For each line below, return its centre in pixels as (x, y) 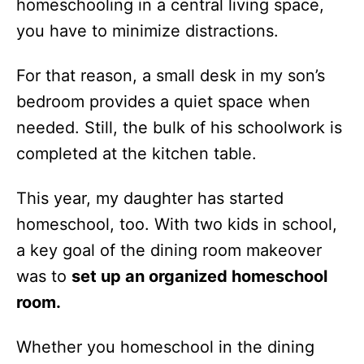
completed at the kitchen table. (136, 154)
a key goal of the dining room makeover (169, 250)
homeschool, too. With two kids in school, (177, 224)
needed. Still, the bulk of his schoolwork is (179, 128)
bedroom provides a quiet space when (163, 102)
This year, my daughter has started (150, 198)
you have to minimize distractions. (147, 31)
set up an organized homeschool (199, 276)
